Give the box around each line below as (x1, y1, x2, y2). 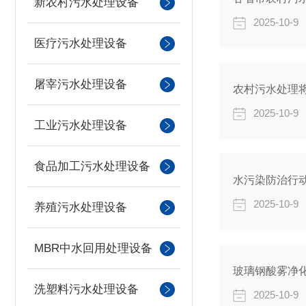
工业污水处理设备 (34, 119, 127, 132)
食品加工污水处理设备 (34, 160, 150, 173)
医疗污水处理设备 (34, 37, 127, 50)
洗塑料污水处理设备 (34, 283, 139, 296)
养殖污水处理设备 (34, 201, 127, 214)
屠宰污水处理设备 (34, 78, 127, 91)
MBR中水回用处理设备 (34, 242, 152, 255)
